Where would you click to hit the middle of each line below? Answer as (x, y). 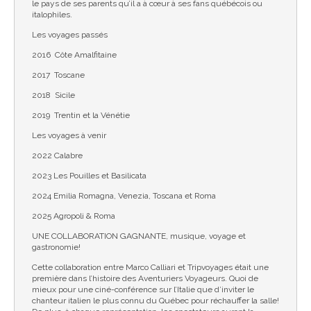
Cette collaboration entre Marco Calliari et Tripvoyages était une (150, 267)
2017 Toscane (58, 75)
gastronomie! (56, 247)
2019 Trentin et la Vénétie (81, 115)
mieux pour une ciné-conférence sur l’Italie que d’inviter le (143, 289)
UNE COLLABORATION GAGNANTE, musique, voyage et (139, 236)
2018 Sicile (53, 95)
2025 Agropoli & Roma (74, 216)
